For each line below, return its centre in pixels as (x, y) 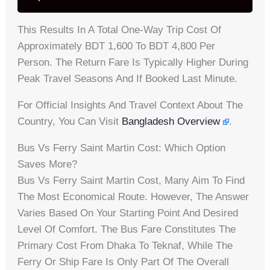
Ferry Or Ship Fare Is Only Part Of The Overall (124, 262)
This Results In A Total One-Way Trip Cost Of (120, 30)
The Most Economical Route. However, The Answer (133, 196)
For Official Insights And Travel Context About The (130, 105)
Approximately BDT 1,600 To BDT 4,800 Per (117, 46)
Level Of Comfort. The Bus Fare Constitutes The (127, 229)
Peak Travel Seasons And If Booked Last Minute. (128, 78)
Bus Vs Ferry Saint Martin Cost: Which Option (122, 148)
